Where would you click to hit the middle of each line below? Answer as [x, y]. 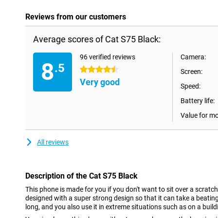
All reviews [53, 142]
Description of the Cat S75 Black [82, 176]
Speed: [191, 86]
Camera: [193, 57]
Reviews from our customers [76, 17]
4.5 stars [93, 70]
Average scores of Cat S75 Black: [97, 39]
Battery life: [198, 101]
